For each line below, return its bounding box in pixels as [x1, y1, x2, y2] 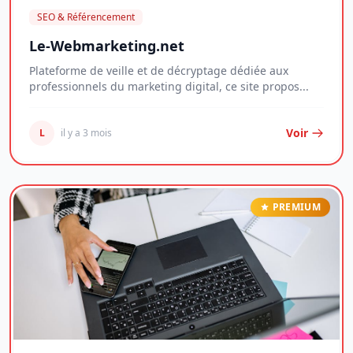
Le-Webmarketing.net [29, 36, 184, 55]
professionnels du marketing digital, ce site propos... [29, 79, 309, 94]
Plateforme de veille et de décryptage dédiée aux [29, 63, 288, 78]
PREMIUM [272, 200, 321, 214]
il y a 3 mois [61, 126, 112, 139]
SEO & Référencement [37, 10, 135, 24]
